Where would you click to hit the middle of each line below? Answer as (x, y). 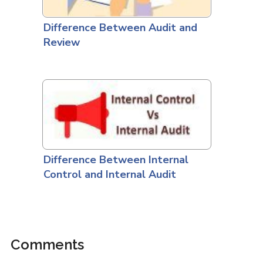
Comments (47, 245)
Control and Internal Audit (109, 175)
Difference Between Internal (116, 160)
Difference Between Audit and (120, 28)
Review (61, 43)
